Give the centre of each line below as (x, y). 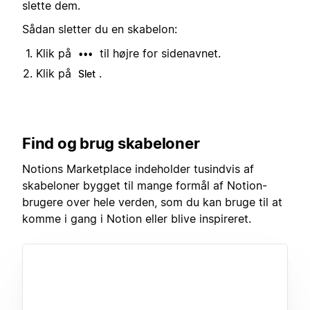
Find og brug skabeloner (111, 144)
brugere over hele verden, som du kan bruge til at (152, 202)
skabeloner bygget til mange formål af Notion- (145, 185)
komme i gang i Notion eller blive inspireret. (137, 218)
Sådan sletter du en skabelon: (100, 29)
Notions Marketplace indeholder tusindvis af (138, 168)
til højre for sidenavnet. (158, 53)
